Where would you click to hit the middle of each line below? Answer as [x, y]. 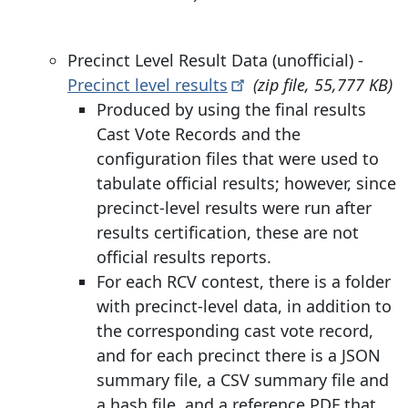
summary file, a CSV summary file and [243, 379]
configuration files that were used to [238, 158]
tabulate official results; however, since [246, 183]
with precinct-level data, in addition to [244, 306]
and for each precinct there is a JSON [239, 355]
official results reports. [184, 256]
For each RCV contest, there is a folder [244, 281]
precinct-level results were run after [234, 207]
